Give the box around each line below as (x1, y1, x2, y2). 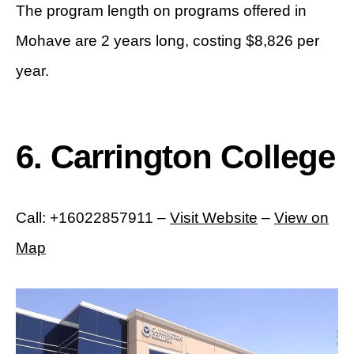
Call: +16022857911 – (16, 209, 170, 226)
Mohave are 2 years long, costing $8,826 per (16, 32, 319, 49)
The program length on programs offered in (16, 2, 307, 19)
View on (274, 209, 329, 226)
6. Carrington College (16, 137, 335, 175)
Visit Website (170, 209, 258, 226)
